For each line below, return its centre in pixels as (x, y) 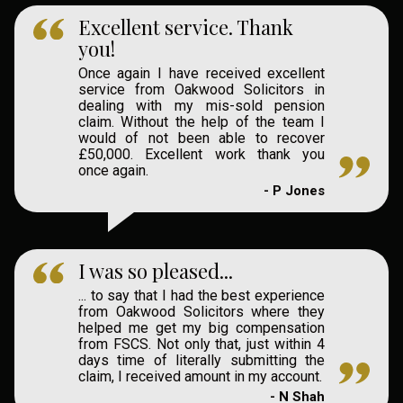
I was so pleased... (155, 270)
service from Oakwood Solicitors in (201, 89)
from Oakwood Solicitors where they (201, 311)
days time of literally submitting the (201, 360)
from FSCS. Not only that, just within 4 (201, 344)
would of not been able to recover (201, 138)
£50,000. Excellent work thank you (201, 154)
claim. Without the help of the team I (201, 121)
